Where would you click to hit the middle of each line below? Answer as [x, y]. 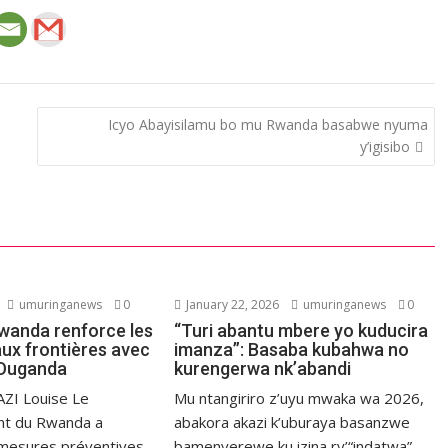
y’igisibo [384, 146]
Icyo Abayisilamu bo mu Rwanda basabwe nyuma [267, 124]
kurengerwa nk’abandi [263, 368]
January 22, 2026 [231, 304]
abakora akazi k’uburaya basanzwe [292, 422]
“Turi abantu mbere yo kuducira [301, 330]
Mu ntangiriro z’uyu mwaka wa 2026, [299, 398]
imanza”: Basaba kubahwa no [292, 349]
